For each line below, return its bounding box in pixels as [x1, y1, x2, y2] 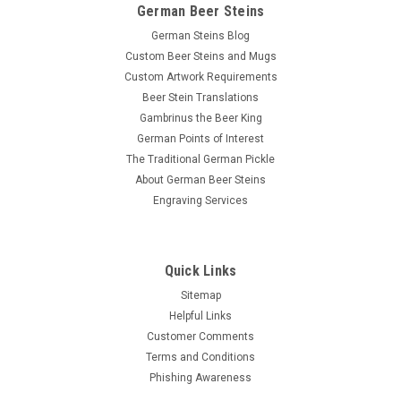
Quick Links [164, 262, 237, 280]
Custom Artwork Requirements [124, 71, 277, 84]
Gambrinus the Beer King [139, 112, 262, 125]
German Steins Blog [151, 30, 250, 43]
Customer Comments [147, 330, 254, 344]
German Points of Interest [137, 132, 264, 146]
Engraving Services [153, 194, 248, 208]
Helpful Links [169, 310, 232, 323]
